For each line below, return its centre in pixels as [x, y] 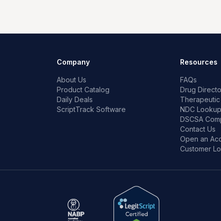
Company [74, 62]
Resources [199, 62]
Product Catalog [83, 90]
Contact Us [198, 129]
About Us [72, 80]
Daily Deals [75, 99]
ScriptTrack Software [92, 109]
